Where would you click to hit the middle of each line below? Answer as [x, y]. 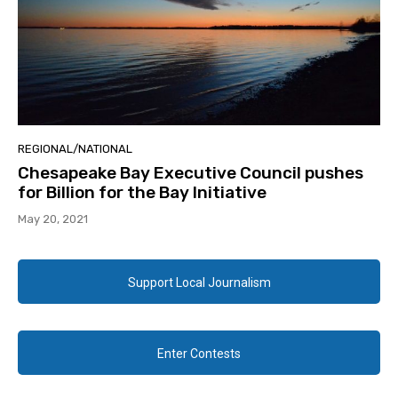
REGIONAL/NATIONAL [75, 149]
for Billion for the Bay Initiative [142, 193]
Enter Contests [199, 354]
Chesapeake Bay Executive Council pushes [191, 173]
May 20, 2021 [53, 219]
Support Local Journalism [199, 283]
